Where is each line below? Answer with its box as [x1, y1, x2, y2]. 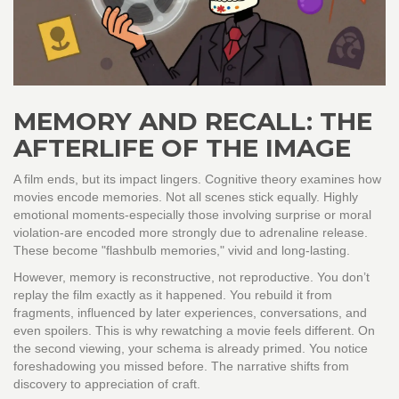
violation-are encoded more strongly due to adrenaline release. [13, 225, 368, 240]
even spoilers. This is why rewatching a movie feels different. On [13, 323, 375, 338]
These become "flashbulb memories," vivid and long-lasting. [13, 243, 350, 258]
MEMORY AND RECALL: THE [13, 106, 372, 137]
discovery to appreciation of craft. [13, 377, 200, 392]
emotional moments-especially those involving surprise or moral [13, 208, 371, 223]
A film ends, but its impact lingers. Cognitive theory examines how [13, 172, 381, 187]
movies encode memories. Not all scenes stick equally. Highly [13, 190, 358, 205]
